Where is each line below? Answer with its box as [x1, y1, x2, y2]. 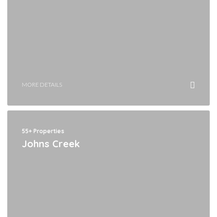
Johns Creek [22, 137, 80, 150]
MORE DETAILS [22, 80, 62, 88]
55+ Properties [22, 127, 64, 135]
